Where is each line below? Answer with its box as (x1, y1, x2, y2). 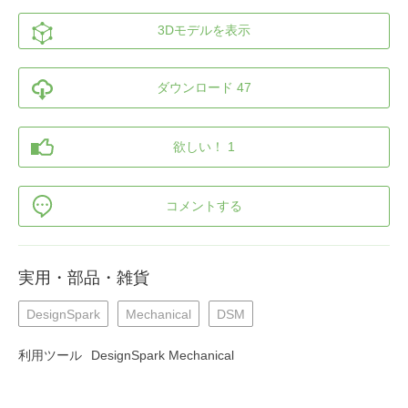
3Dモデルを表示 (158, 22, 250, 37)
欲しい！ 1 (173, 138, 235, 154)
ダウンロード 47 (157, 79, 251, 95)
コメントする (166, 198, 242, 213)
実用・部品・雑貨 (18, 268, 149, 287)
